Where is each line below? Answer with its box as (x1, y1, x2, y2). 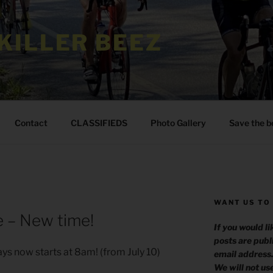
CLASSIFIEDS (70, 117, 127, 128)
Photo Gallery (150, 117, 206, 128)
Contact (14, 117, 48, 128)
